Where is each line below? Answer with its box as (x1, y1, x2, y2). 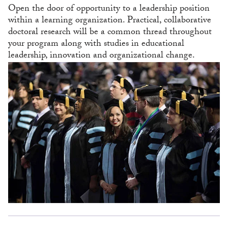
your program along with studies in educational (8, 36, 184, 52)
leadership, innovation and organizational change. (8, 48, 195, 64)
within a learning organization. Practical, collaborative (8, 13, 211, 29)
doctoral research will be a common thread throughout (8, 24, 212, 41)
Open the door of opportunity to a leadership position (8, 1, 210, 17)
